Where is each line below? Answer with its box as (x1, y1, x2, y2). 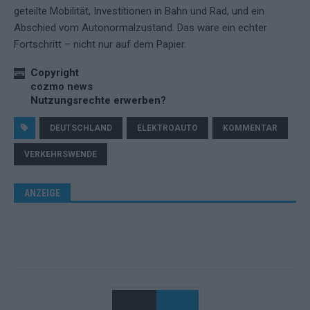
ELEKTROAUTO (137, 123, 198, 134)
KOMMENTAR (223, 123, 277, 134)
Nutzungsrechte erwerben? (30, 94, 166, 107)
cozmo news (30, 80, 93, 93)
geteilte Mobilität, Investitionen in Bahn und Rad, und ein (14, 5, 264, 18)
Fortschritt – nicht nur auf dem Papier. (14, 38, 186, 51)
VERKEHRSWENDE (24, 149, 97, 160)
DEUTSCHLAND (50, 123, 112, 134)
